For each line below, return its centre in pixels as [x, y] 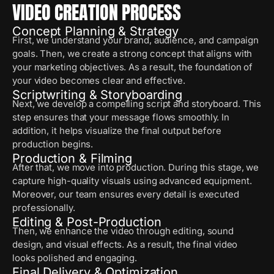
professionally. [44, 208]
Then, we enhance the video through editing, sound [123, 231]
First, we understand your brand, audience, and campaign [135, 40]
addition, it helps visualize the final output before [117, 131]
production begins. [53, 144]
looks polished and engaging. [75, 258]
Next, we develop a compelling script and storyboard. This [137, 104]
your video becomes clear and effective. [99, 80]
